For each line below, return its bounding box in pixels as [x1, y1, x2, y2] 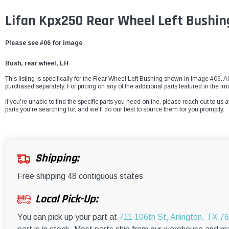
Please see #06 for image [5, 39, 82, 47]
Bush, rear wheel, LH [5, 60, 68, 67]
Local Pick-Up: [35, 192, 98, 207]
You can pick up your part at [17, 213, 119, 222]
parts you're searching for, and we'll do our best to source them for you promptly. [5, 106, 224, 113]
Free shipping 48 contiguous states [17, 172, 143, 181]
